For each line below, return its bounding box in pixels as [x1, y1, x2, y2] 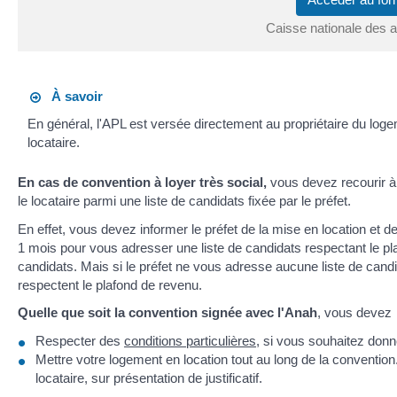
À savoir [41, 88, 104, 104]
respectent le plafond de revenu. [18, 276, 202, 292]
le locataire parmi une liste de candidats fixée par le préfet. [18, 193, 351, 209]
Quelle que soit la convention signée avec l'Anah [18, 305, 317, 321]
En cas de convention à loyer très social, [18, 175, 267, 191]
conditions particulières [124, 332, 256, 348]
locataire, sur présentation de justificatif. [35, 370, 262, 385]
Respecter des [35, 332, 124, 348]
